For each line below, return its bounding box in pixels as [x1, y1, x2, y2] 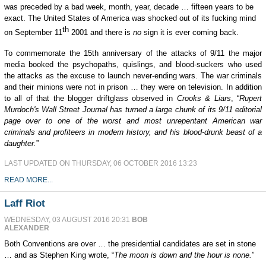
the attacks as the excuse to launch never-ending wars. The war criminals [4, 71, 262, 80]
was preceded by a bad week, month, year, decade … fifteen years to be [4, 2, 254, 12]
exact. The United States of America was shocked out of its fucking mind [4, 14, 256, 23]
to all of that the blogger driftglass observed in [4, 93, 177, 103]
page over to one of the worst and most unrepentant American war [4, 116, 262, 125]
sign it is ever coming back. [141, 28, 239, 37]
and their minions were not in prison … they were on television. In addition [4, 82, 262, 91]
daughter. [4, 138, 36, 148]
